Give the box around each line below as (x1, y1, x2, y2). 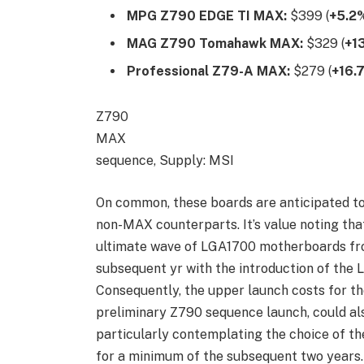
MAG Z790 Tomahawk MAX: (126, 36, 303, 52)
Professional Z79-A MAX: (126, 63, 290, 80)
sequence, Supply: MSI (95, 152, 234, 168)
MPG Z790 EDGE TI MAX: (126, 8, 287, 24)
